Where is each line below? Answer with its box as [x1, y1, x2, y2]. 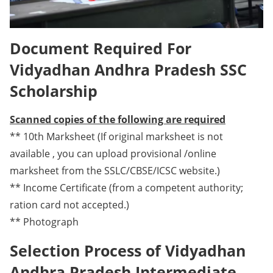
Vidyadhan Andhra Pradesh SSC [10, 58, 247, 80]
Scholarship [10, 80, 97, 101]
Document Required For [10, 37, 191, 58]
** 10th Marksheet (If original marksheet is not [10, 129, 223, 143]
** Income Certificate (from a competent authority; [10, 180, 243, 194]
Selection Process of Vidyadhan [10, 239, 246, 261]
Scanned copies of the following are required [10, 112, 225, 126]
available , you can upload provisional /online [10, 146, 216, 160]
